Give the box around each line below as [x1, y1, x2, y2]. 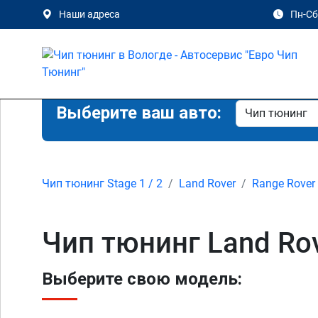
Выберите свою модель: [42, 269, 242, 289]
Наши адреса [59, 9, 120, 20]
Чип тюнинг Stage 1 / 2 [42, 177, 163, 190]
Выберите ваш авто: [56, 103, 221, 123]
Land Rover [179, 177, 236, 190]
